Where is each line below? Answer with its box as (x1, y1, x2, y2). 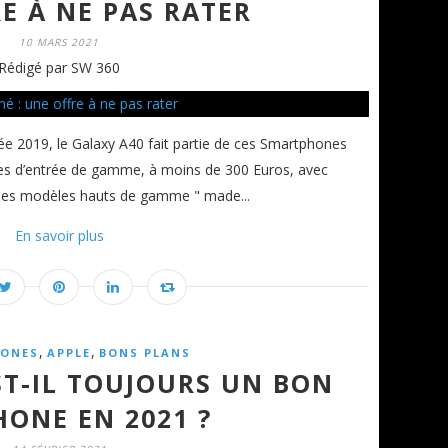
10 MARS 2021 (19, 34, 99, 49)
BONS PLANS (98, 344, 191, 360)
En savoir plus (14, 225, 104, 245)
